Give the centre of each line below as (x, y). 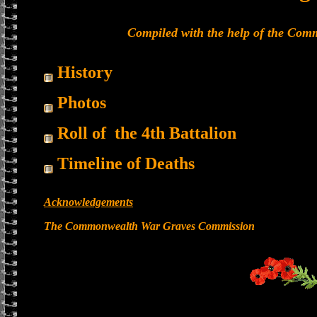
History (83, 72)
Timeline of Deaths (124, 163)
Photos (80, 103)
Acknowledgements (88, 202)
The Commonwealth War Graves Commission (149, 226)
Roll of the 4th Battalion (145, 133)
